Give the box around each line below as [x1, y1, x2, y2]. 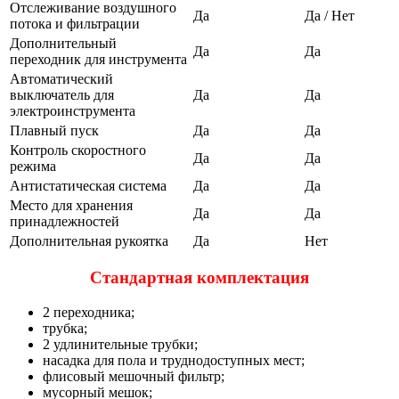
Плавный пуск [10, 122, 99, 138]
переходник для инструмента [10, 51, 187, 67]
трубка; [43, 321, 87, 337]
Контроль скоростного [10, 142, 146, 158]
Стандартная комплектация [90, 268, 309, 288]
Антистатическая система [10, 177, 167, 193]
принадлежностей [10, 213, 119, 229]
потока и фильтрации [10, 15, 140, 31]
